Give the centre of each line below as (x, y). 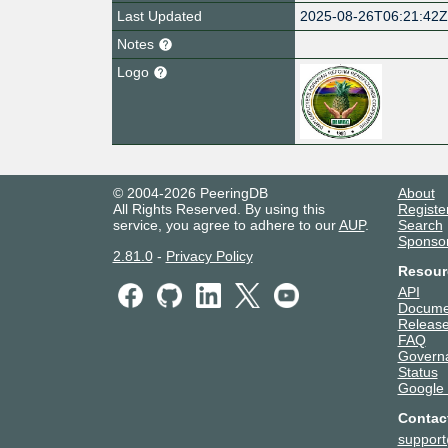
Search (420, 224)
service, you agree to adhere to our (225, 224)
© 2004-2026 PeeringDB (190, 192)
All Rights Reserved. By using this (218, 208)
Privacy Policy (209, 255)
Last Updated (159, 15)
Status (417, 371)
